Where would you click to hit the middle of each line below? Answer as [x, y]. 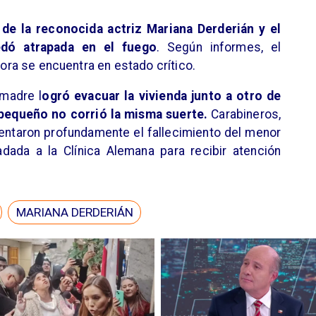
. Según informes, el [219, 47]
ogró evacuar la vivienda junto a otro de [162, 96]
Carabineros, [244, 115]
